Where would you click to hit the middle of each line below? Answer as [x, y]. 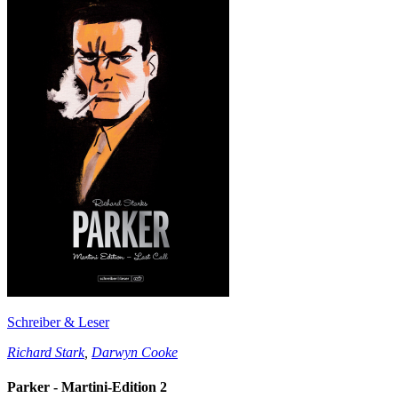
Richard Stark [46, 352]
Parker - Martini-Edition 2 [87, 387]
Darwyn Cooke [135, 352]
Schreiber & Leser [58, 322]
